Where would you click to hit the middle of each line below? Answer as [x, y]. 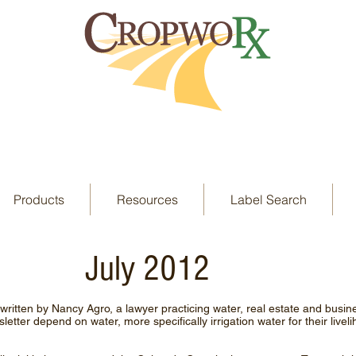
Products [39, 199]
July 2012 [147, 269]
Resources [147, 199]
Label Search [268, 199]
